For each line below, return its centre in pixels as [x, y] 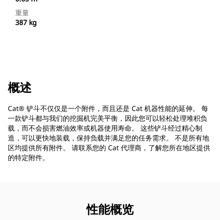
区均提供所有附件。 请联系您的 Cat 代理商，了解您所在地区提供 [109, 148]
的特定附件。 [28, 158]
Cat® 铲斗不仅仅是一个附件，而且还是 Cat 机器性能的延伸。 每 [108, 109]
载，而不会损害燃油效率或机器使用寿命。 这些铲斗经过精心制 [105, 128]
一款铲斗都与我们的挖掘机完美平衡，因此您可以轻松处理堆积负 [108, 118]
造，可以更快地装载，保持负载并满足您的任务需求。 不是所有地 [109, 138]
